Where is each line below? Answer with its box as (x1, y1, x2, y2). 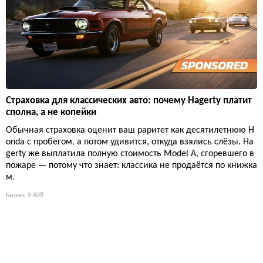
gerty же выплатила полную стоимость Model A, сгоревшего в (6, 149, 254, 159)
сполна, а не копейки (6, 107, 96, 117)
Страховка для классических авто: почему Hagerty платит (6, 95, 252, 106)
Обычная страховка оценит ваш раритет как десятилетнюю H (6, 125, 254, 135)
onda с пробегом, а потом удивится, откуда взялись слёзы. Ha (6, 137, 254, 147)
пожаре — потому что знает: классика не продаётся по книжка (6, 160, 257, 170)
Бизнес (6, 191, 26, 199)
